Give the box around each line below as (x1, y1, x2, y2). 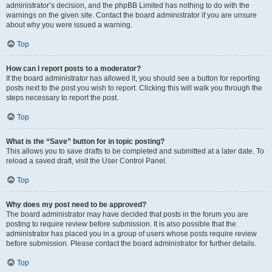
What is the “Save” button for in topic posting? (6, 137, 165, 146)
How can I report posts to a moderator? (6, 64, 141, 73)
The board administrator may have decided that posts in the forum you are (6, 210, 248, 219)
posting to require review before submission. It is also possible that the (6, 220, 236, 228)
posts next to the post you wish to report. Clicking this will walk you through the (6, 84, 262, 92)
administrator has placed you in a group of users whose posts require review (6, 229, 257, 238)
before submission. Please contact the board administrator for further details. (6, 239, 256, 248)
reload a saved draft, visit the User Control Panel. (6, 157, 167, 165)
